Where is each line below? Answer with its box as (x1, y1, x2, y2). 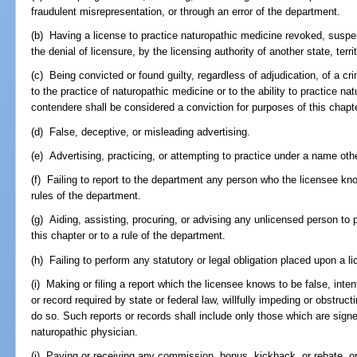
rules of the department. (31, 190, 142, 202)
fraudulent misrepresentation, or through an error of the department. (31, 6, 341, 18)
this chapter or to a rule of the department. (31, 229, 226, 242)
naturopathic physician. (31, 325, 139, 338)
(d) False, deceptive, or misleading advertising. (31, 125, 251, 138)
